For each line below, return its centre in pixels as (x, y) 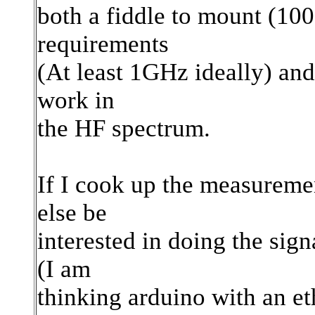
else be (72, 213)
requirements (103, 44)
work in (76, 100)
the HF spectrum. (124, 128)
